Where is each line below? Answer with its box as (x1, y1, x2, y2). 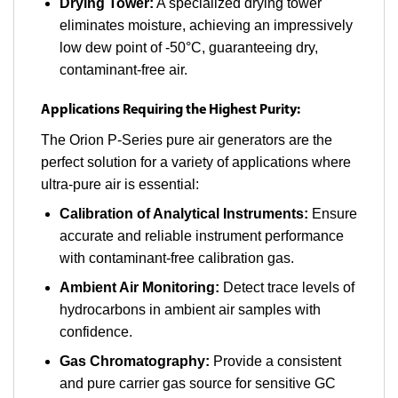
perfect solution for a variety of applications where (41, 154, 351, 170)
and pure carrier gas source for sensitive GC (59, 375, 336, 391)
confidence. (59, 323, 132, 339)
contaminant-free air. (59, 61, 187, 77)
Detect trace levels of (219, 279, 354, 295)
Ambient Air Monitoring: (59, 279, 219, 295)
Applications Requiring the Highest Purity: (41, 102, 300, 117)
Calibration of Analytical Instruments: (59, 205, 308, 221)
